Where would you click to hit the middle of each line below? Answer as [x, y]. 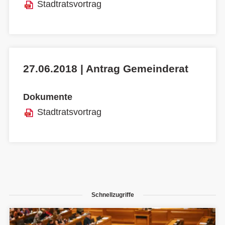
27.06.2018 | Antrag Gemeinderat [106, 68]
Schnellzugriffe [113, 195]
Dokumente [48, 97]
